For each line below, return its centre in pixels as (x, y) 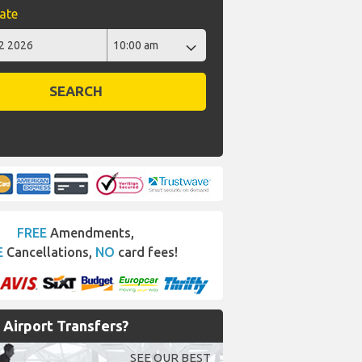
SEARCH (76, 91)
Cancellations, (49, 252)
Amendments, (90, 233)
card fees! (146, 252)
